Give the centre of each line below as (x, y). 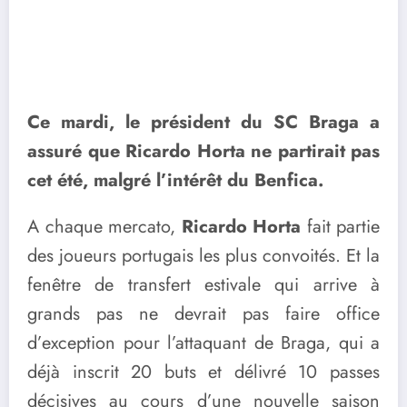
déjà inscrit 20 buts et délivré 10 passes (203, 372)
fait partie (340, 226)
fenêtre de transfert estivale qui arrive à (203, 284)
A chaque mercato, (104, 226)
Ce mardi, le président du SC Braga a (203, 122)
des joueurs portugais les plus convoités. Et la (203, 255)
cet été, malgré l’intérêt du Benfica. (175, 180)
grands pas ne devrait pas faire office (203, 313)
